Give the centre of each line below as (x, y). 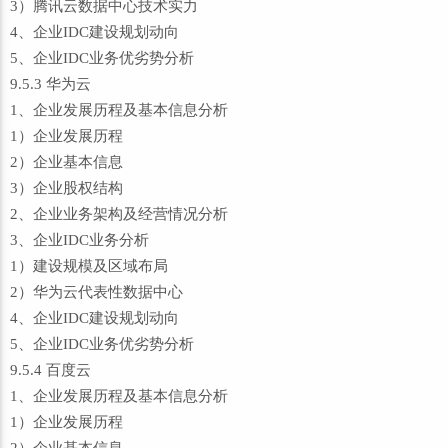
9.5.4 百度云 (50, 370)
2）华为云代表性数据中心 (96, 292)
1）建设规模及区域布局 (89, 266)
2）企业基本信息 (66, 162)
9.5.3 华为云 (50, 84)
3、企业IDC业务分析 (79, 240)
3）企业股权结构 (66, 188)
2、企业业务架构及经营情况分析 (119, 214)
